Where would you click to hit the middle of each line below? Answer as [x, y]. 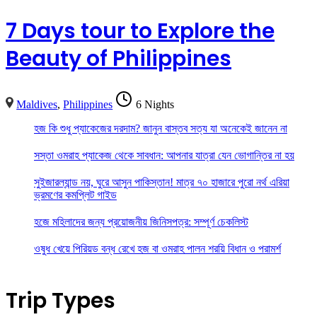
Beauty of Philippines [119, 59]
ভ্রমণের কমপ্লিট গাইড [75, 195]
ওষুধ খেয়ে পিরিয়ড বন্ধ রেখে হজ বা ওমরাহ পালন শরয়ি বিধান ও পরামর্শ [157, 249]
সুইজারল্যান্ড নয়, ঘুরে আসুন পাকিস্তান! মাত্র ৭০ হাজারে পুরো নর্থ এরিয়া [162, 183]
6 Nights [155, 105]
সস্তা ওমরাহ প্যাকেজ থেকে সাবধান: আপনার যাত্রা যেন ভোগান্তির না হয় [164, 156]
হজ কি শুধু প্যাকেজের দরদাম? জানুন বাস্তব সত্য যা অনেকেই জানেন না [161, 129]
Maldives [37, 105]
